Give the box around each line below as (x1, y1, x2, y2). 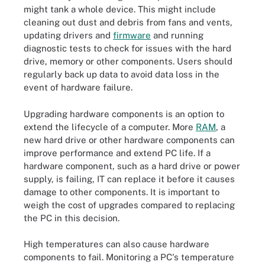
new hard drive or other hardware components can (24, 134, 235, 145)
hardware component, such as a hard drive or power (24, 160, 240, 171)
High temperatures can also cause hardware (24, 239, 209, 249)
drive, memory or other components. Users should (24, 56, 232, 66)
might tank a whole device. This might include (24, 4, 216, 14)
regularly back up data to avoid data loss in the (24, 69, 219, 79)
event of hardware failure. (24, 82, 132, 92)
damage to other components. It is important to (24, 186, 219, 197)
